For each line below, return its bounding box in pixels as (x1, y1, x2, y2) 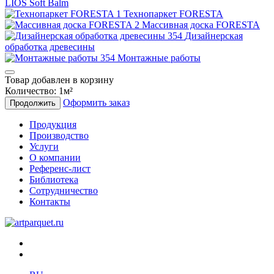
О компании (29, 152, 81, 163)
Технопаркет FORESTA (124, 8, 223, 19)
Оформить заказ (63, 97, 130, 108)
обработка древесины (5, 41, 95, 52)
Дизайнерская (185, 30, 243, 41)
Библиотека (29, 174, 78, 185)
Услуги (29, 141, 59, 152)
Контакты (29, 196, 70, 207)
